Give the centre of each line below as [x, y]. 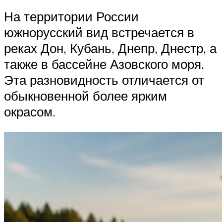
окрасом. [30, 111]
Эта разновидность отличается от [104, 80]
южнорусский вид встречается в [99, 32]
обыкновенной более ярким [85, 95]
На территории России [71, 16]
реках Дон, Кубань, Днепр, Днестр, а [110, 48]
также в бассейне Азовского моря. [104, 64]
